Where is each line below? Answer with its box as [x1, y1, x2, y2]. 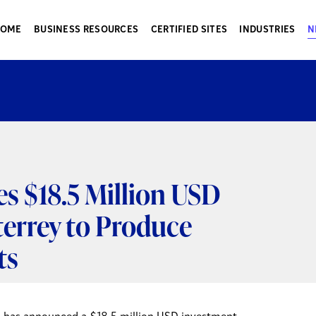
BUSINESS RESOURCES [33, 25, 139, 35]
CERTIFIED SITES [150, 25, 228, 35]
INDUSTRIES [239, 25, 296, 35]
